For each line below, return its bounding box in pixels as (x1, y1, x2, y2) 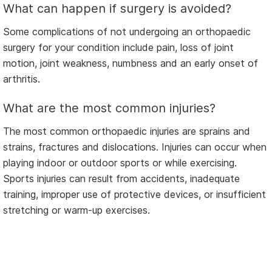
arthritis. (3, 72, 40, 85)
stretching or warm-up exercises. (3, 203, 150, 216)
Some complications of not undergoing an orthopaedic (3, 25, 251, 38)
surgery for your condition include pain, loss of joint (3, 41, 234, 53)
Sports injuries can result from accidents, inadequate (3, 172, 240, 185)
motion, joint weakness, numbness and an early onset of (3, 56, 258, 69)
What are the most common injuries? (3, 100, 216, 115)
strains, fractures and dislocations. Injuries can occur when (3, 140, 267, 153)
